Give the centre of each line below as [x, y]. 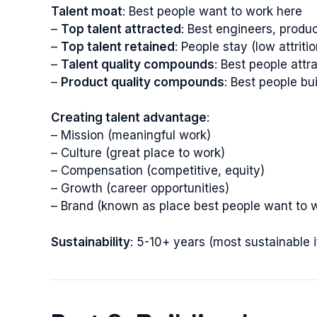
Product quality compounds [143, 82]
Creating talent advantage [129, 117]
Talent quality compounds [138, 64]
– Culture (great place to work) [138, 153]
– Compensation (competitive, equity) [158, 171]
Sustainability [91, 242]
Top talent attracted [121, 29]
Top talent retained [118, 46]
